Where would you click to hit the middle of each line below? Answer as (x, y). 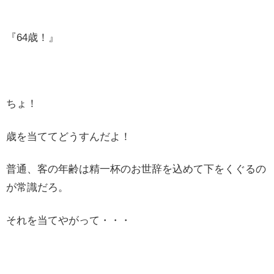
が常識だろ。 (37, 188)
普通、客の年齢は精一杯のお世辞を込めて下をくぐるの (136, 169)
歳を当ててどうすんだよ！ (68, 136)
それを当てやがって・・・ (68, 221)
